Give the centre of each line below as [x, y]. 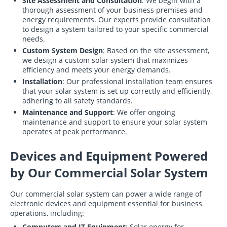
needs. [34, 39]
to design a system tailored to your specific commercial [116, 29]
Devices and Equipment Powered [109, 156]
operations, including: [47, 213]
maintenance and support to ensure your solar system [115, 122]
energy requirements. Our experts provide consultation [117, 20]
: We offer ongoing [144, 112]
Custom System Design [63, 50]
